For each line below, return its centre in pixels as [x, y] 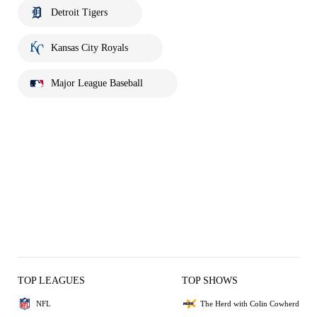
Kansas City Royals [90, 48]
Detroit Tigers [79, 12]
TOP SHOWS [210, 281]
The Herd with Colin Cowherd [250, 303]
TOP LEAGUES [51, 281]
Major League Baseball [97, 83]
